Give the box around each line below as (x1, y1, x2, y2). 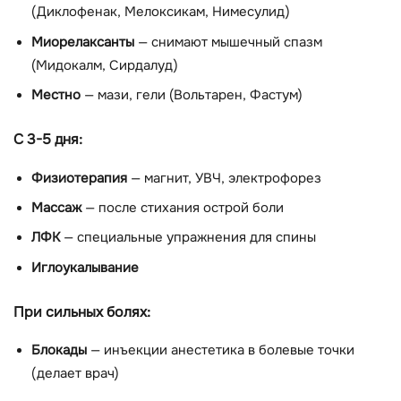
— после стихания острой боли (81, 200, 284, 218)
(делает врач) (31, 365, 119, 383)
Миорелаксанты (31, 33, 134, 51)
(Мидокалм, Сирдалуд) (31, 56, 178, 74)
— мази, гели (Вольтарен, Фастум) (81, 87, 303, 105)
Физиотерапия (31, 169, 127, 187)
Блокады (31, 342, 87, 360)
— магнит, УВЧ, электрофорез (127, 169, 321, 187)
